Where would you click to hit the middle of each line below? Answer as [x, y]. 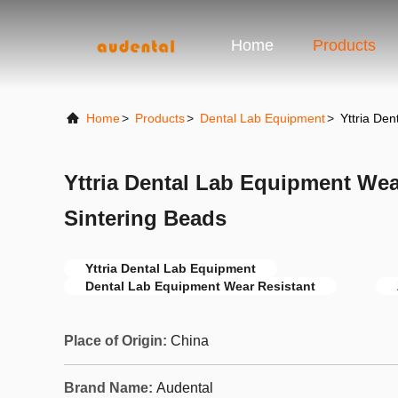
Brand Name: [108, 388]
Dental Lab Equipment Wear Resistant [200, 286]
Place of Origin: [115, 341]
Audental [185, 388]
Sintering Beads [145, 218]
